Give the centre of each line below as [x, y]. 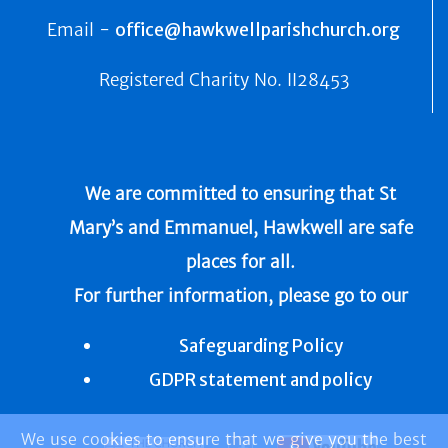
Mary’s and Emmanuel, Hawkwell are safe [240, 228]
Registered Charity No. [192, 80]
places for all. [240, 262]
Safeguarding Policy [260, 346]
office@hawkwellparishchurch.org [257, 30]
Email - [81, 30]
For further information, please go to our [240, 296]
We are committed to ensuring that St [240, 194]
